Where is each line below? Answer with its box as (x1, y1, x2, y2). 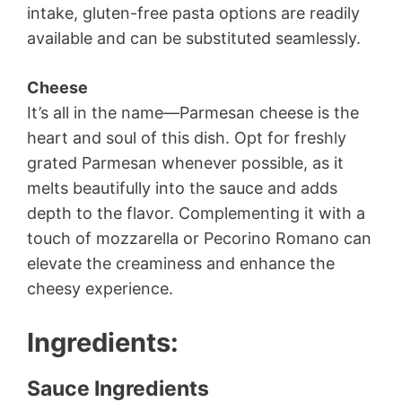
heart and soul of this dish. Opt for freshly (27, 127, 346, 147)
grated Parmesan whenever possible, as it (27, 153, 344, 172)
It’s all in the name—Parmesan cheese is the (27, 102, 359, 122)
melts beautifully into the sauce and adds (27, 178, 337, 197)
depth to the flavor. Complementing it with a (27, 203, 365, 223)
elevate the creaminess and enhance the (27, 253, 335, 273)
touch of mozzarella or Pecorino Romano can (27, 228, 371, 248)
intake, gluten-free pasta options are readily (27, 3, 360, 22)
